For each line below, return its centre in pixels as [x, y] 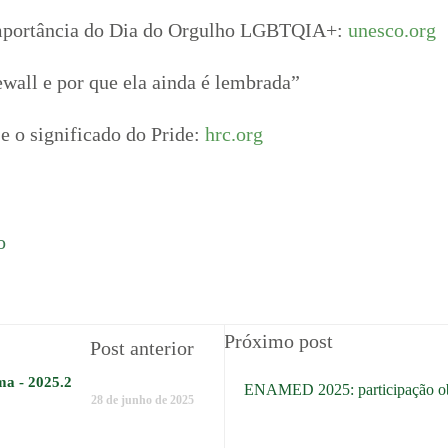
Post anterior [142, 347]
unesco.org [392, 30]
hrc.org [234, 134]
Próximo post [278, 340]
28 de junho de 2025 [142, 399]
